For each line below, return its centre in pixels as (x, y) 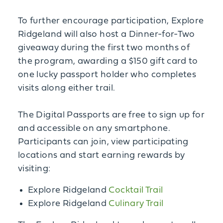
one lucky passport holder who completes (107, 75)
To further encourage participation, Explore (111, 21)
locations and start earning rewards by (102, 156)
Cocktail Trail (136, 190)
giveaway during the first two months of (104, 48)
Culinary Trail (136, 204)
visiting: (34, 169)
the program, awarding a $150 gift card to (108, 61)
